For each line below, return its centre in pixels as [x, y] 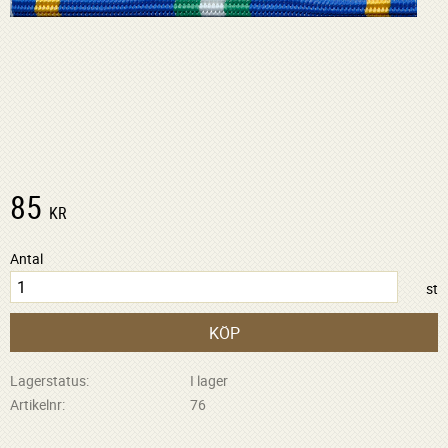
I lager [208, 381]
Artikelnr [36, 404]
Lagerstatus [48, 381]
